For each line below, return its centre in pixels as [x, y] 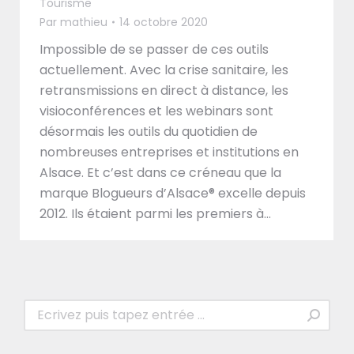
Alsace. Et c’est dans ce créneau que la [160, 172]
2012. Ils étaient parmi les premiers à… [155, 213]
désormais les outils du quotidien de [149, 131]
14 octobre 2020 [164, 22]
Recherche [57, 308]
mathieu [84, 22]
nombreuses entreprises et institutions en [169, 152]
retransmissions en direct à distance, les [164, 90]
